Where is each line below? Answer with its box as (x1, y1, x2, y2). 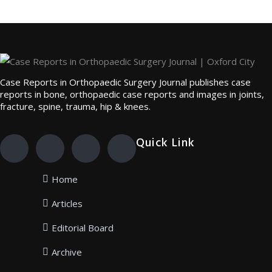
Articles (52, 197, 83, 209)
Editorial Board (52, 222, 114, 234)
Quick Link (136, 134, 195, 153)
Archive (52, 246, 82, 258)
